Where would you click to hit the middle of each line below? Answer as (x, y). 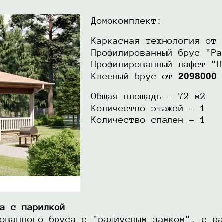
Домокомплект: (121, 21)
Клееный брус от (129, 76)
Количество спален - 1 (143, 120)
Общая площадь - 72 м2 (143, 96)
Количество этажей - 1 (143, 108)
